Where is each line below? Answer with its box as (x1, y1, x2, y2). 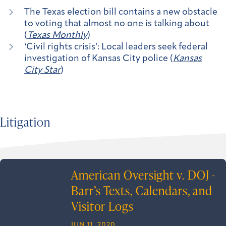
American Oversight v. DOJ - (71, 166, 216, 184)
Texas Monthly (27, 30, 87, 40)
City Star (24, 65, 61, 75)
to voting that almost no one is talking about (24, 19, 209, 29)
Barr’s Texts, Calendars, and (71, 182, 213, 199)
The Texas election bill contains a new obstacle (24, 7, 217, 17)
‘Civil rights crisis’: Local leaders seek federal (24, 42, 208, 52)
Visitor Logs (71, 198, 134, 215)
